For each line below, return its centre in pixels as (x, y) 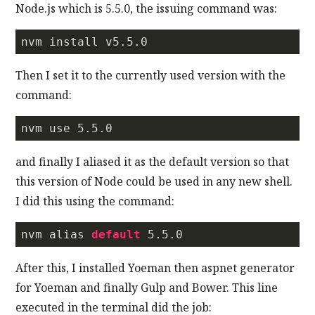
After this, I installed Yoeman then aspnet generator (155, 268)
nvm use (50, 128)
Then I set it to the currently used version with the (151, 75)
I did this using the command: (95, 201)
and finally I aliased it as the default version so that (153, 161)
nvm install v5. (74, 41)
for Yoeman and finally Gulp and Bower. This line (147, 287)
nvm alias (57, 234)
